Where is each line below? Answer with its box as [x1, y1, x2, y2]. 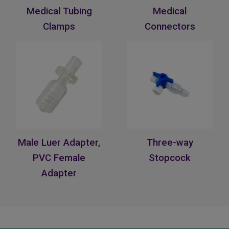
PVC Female [33, 152, 86, 164]
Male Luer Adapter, [18, 137, 101, 149]
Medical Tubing [26, 6, 92, 17]
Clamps [43, 21, 76, 33]
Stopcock [149, 152, 191, 164]
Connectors [144, 21, 195, 33]
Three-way [146, 137, 193, 149]
